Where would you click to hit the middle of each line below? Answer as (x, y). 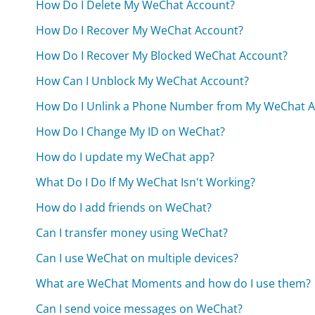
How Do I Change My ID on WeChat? (131, 131)
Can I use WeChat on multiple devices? (137, 258)
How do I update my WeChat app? (126, 156)
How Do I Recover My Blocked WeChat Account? (162, 55)
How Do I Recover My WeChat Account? (140, 30)
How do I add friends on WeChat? (124, 207)
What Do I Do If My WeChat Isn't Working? (146, 182)
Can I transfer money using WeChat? (132, 232)
